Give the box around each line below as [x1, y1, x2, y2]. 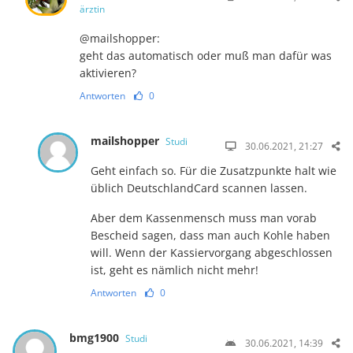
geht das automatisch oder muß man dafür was [80, 48, 333, 64]
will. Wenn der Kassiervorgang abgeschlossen [90, 245, 333, 261]
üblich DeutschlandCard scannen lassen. [90, 180, 307, 196]
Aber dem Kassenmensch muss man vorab [90, 210, 317, 226]
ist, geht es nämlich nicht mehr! [90, 262, 258, 278]
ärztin [80, 2, 106, 17]
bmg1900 [69, 330, 122, 346]
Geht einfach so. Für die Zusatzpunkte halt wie [90, 163, 336, 179]
